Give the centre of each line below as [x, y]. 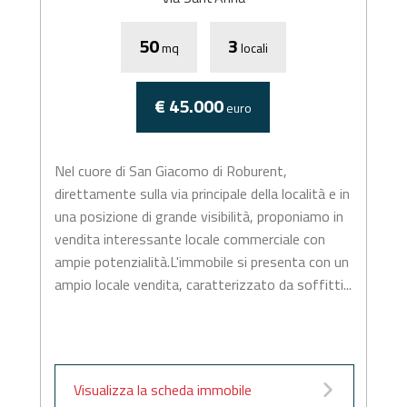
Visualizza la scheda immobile [162, 390]
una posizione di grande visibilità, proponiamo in [199, 216]
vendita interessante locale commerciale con [189, 239]
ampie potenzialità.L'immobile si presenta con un [201, 262]
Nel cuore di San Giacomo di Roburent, [170, 171]
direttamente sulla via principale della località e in [202, 194]
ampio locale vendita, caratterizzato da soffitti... [203, 284]
